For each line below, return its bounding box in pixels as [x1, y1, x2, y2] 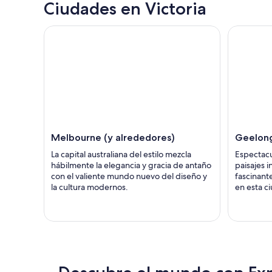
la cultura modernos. [51, 182, 128, 193]
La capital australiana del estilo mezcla [51, 149, 191, 160]
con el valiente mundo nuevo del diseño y [51, 171, 207, 182]
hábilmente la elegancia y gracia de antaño [51, 160, 211, 171]
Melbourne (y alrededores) [51, 132, 175, 144]
